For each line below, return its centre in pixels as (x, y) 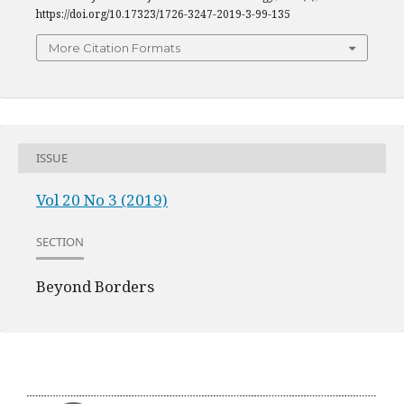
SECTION (60, 242)
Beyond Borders (95, 286)
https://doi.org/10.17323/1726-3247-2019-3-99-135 (163, 14)
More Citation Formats (115, 47)
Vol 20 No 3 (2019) (102, 199)
